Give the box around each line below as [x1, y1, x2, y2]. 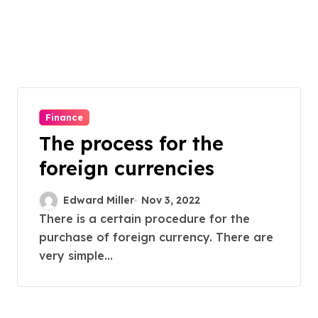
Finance [45, 111, 83, 123]
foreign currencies [39, 156, 214, 180]
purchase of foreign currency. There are [39, 230, 273, 244]
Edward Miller [63, 194, 134, 207]
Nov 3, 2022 [141, 194, 201, 207]
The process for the [39, 131, 224, 155]
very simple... [39, 248, 113, 263]
